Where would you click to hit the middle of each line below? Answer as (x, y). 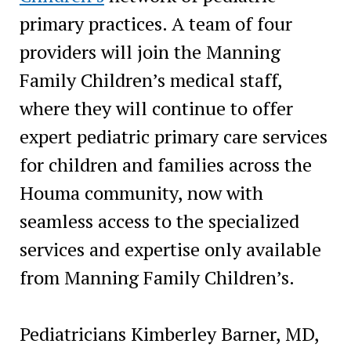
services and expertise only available (170, 249)
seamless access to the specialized (159, 221)
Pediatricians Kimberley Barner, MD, (169, 333)
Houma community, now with (141, 192)
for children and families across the (165, 164)
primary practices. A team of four (156, 23)
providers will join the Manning (150, 51)
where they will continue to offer (156, 108)
